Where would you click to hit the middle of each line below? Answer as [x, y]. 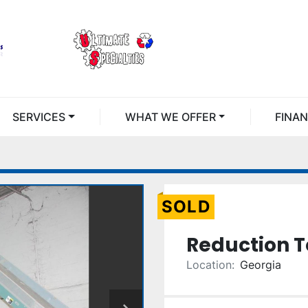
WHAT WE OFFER [176, 117]
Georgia [261, 265]
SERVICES [43, 117]
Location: [210, 265]
